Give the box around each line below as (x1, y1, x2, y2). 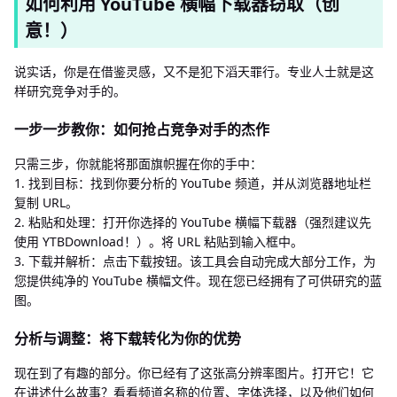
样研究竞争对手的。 (14, 82, 126, 99)
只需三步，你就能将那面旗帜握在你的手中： (14, 154, 262, 172)
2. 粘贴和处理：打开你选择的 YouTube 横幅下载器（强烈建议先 (14, 213, 371, 230)
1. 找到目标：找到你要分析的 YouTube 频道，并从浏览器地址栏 (14, 174, 371, 191)
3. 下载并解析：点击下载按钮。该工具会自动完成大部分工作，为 (14, 252, 376, 269)
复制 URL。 (14, 193, 78, 211)
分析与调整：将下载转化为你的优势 (14, 328, 241, 348)
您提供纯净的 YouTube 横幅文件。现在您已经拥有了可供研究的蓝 (14, 271, 382, 289)
